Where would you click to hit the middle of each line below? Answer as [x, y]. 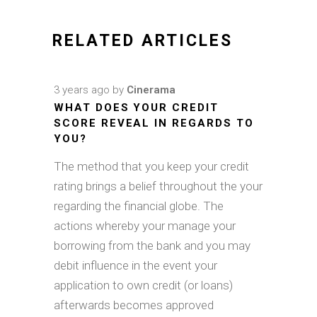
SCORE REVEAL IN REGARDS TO [154, 123]
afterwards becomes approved [134, 305]
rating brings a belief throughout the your [158, 186]
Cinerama [151, 90]
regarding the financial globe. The [139, 206]
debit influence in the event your [136, 265]
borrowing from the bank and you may [152, 245]
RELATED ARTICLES [143, 40]
